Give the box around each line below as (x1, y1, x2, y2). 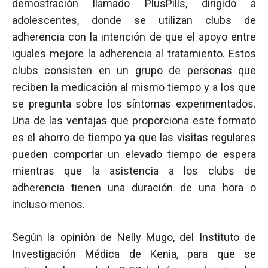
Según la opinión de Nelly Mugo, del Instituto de (12, 231, 256, 243)
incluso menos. (12, 198, 85, 211)
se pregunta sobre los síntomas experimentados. (12, 98, 256, 110)
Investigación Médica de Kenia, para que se (12, 248, 256, 260)
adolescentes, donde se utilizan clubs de (12, 14, 256, 26)
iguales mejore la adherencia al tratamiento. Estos (12, 47, 256, 60)
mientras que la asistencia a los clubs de (12, 165, 256, 177)
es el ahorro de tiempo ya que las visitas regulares (12, 131, 256, 144)
